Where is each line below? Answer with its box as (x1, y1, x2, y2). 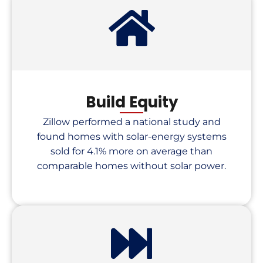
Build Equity (85, 92, 178, 113)
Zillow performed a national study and (42, 116, 221, 128)
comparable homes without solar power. (37, 160, 226, 172)
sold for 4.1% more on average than (50, 146, 213, 157)
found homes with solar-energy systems (36, 131, 227, 143)
